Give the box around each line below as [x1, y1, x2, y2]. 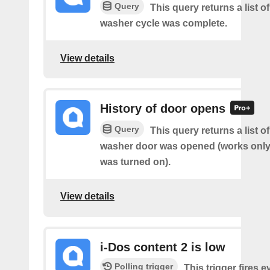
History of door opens [100, 102, 225, 116]
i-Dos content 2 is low [100, 240, 225, 254]
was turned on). [100, 156, 171, 167]
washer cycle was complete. [100, 18, 227, 29]
